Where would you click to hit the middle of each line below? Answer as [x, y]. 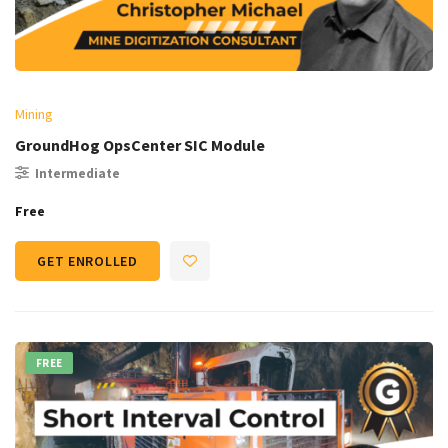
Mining [34, 114]
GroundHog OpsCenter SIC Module [140, 145]
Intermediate [77, 174]
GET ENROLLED [87, 261]
